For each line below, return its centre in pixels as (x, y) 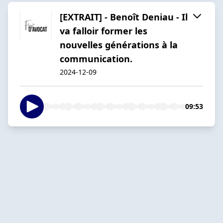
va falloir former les (104, 31)
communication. (96, 58)
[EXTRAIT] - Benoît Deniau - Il (124, 17)
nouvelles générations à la (119, 45)
